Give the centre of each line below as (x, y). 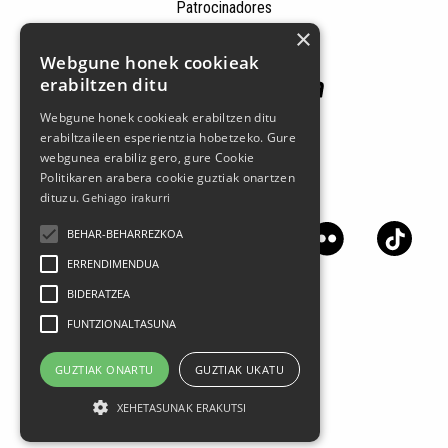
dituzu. (61, 197)
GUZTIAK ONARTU (104, 369)
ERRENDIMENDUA (113, 263)
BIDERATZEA (98, 293)
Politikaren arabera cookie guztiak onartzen (167, 177)
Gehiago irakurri (126, 197)
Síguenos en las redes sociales (224, 195)
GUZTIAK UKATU (239, 369)
